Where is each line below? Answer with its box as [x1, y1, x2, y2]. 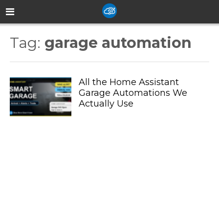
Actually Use [78, 98, 133, 109]
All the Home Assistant [78, 77, 179, 88]
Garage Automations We [78, 88, 187, 98]
